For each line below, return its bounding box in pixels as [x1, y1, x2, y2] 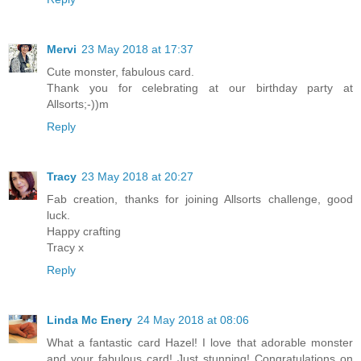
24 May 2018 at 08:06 [137, 313, 249, 327]
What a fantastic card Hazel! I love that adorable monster [47, 336, 353, 350]
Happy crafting [47, 225, 121, 239]
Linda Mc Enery [47, 313, 132, 327]
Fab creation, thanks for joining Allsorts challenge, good [47, 193, 353, 206]
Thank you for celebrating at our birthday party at [47, 81, 353, 95]
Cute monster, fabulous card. [47, 65, 194, 79]
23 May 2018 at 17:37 [81, 43, 193, 56]
